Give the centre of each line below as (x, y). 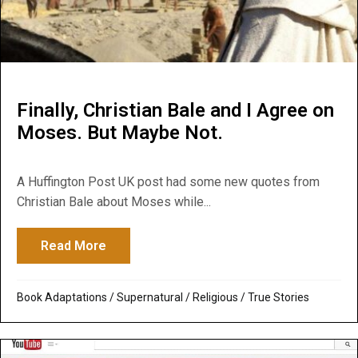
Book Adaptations (62, 297)
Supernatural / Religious (177, 297)
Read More (74, 245)
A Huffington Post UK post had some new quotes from (168, 181)
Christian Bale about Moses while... (114, 201)
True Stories (278, 297)
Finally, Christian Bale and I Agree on (175, 110)
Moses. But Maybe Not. (120, 132)
